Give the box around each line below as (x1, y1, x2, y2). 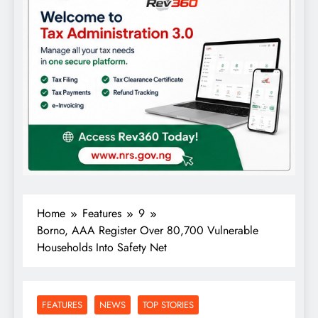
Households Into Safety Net (37, 239, 167, 256)
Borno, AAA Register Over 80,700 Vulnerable (37, 222, 258, 239)
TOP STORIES (143, 298, 194, 312)
